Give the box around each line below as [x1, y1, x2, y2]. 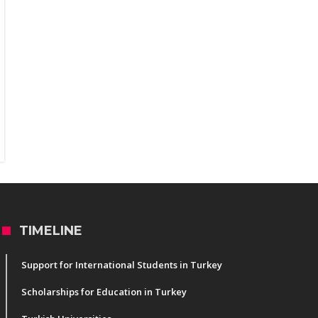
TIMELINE [18, 223, 82, 239]
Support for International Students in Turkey [21, 258, 222, 272]
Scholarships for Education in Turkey [21, 285, 187, 299]
